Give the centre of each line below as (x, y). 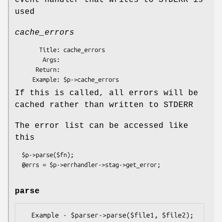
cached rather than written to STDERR (104, 105)
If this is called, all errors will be (107, 93)
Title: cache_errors (27, 50)
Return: (25, 70)
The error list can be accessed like (102, 126)
